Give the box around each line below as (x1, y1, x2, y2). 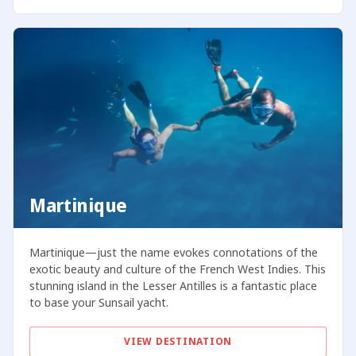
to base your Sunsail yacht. (29, 294, 168, 310)
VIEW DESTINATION (124, 334, 232, 348)
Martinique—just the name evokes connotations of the (29, 244, 318, 260)
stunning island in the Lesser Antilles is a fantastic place (29, 277, 317, 293)
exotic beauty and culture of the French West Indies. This (29, 261, 326, 277)
